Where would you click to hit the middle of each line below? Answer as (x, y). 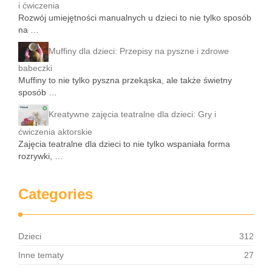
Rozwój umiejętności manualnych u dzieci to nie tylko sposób (135, 17)
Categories (56, 194)
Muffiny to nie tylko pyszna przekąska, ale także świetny (125, 80)
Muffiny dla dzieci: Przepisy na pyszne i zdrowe (139, 51)
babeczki (35, 68)
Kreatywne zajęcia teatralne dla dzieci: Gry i (132, 114)
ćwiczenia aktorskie (55, 132)
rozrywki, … (41, 156)
